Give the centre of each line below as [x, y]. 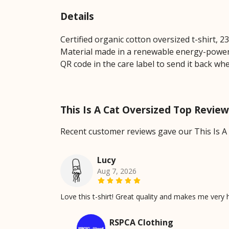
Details [77, 16]
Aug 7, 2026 [117, 171]
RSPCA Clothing [141, 222]
